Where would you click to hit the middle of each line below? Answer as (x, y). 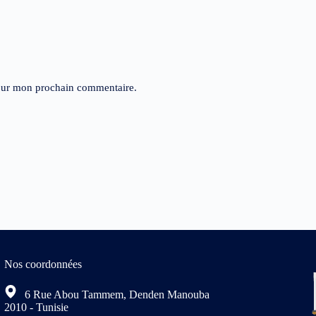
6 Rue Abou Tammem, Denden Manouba (115, 295)
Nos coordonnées (43, 264)
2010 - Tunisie (36, 308)
